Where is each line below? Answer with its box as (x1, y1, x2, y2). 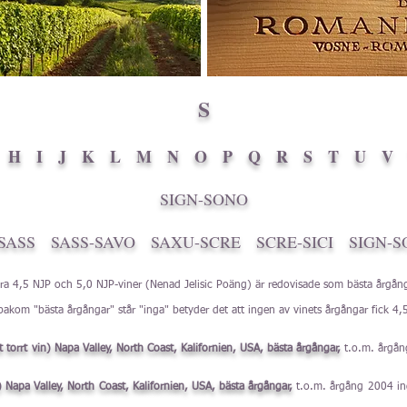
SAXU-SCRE (151, 231, 241, 253)
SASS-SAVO (51, 231, 135, 253)
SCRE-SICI (256, 231, 333, 253)
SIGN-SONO (160, 188, 248, 210)
